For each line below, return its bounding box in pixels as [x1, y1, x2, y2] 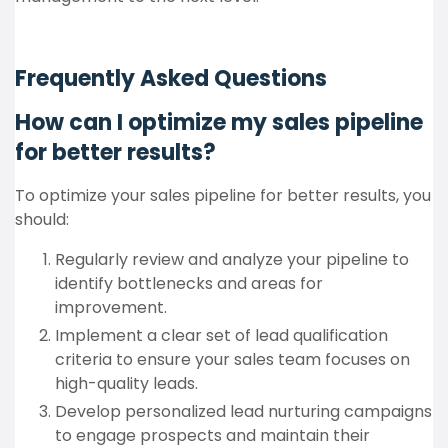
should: [15, 208, 69, 231]
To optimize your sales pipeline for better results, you [15, 184, 431, 207]
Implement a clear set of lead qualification [55, 324, 388, 347]
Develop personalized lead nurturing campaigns [55, 400, 432, 423]
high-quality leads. [55, 372, 198, 395]
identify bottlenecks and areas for [55, 272, 323, 295]
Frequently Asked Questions [15, 63, 327, 94]
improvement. [55, 296, 167, 319]
